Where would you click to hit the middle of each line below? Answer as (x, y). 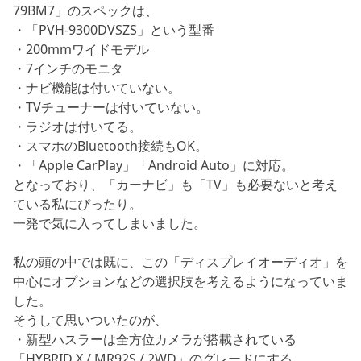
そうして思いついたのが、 (90, 320)
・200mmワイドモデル (81, 50)
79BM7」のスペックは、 (85, 11)
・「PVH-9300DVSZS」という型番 (114, 30)
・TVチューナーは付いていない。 (111, 108)
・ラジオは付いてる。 (77, 127)
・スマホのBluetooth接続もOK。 (110, 146)
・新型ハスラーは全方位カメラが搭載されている (155, 340)
